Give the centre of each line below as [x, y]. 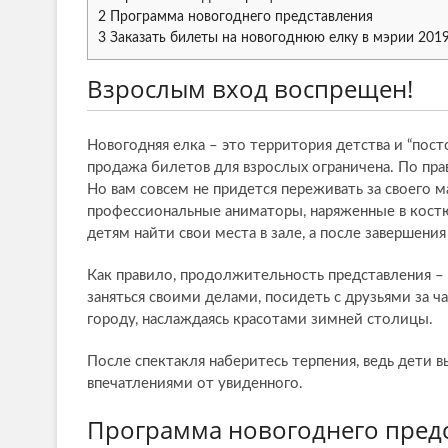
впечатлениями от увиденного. [195, 384]
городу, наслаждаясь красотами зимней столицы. [260, 320]
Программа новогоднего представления [239, 17]
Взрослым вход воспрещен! [250, 89]
